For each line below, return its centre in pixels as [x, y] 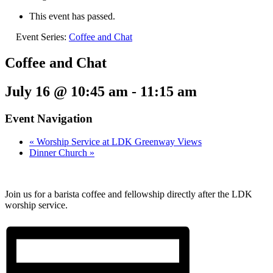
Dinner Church [59, 153]
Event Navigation [49, 118]
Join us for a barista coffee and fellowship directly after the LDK [129, 194]
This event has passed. [72, 16]
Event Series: [42, 37]
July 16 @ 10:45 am [66, 91]
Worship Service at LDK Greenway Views [118, 142]
